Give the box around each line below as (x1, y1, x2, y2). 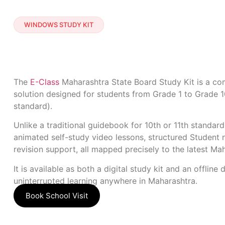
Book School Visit (26, 191, 88, 201)
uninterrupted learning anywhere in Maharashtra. (14, 175, 197, 186)
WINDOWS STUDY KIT (24, 21, 93, 29)
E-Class (30, 77, 59, 87)
